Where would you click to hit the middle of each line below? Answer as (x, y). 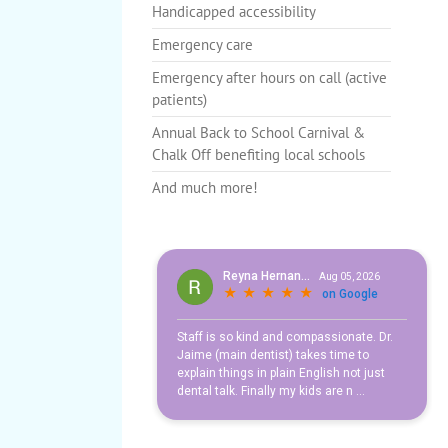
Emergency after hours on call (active (269, 77)
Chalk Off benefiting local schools (258, 154)
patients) (179, 99)
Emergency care (202, 44)
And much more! (205, 187)
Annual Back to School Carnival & (258, 132)
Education (375, 39)
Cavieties (322, 39)
